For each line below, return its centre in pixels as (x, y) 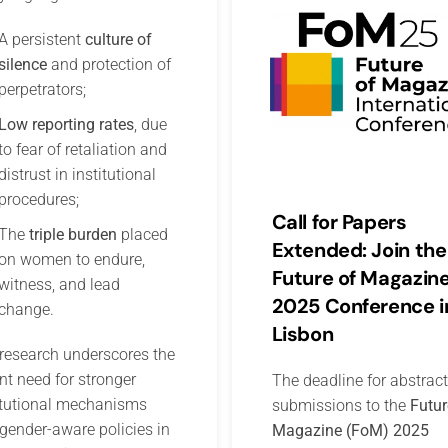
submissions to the (340, 405)
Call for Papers (339, 221)
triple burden (72, 235)
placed (142, 235)
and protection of (108, 65)
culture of (118, 40)
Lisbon (302, 333)
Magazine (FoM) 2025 (350, 430)
